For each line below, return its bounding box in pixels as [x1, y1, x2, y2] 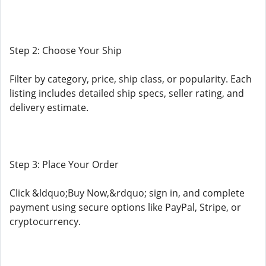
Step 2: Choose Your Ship [9, 44, 122, 57]
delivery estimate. [9, 101, 88, 114]
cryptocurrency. [9, 215, 81, 228]
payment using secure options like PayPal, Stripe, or [9, 201, 241, 214]
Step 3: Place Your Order [9, 158, 119, 171]
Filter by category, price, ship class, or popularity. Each [9, 72, 252, 85]
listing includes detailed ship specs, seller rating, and [9, 87, 244, 100]
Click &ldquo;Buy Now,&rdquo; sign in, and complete [9, 186, 245, 199]
